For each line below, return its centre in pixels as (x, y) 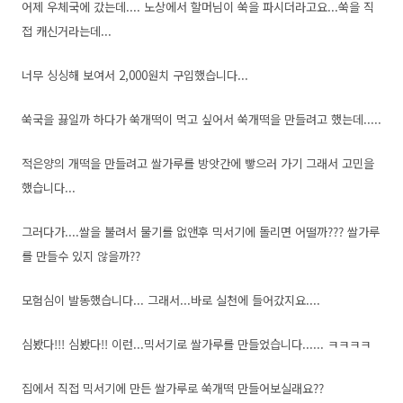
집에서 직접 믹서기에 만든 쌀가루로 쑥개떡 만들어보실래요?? (173, 388)
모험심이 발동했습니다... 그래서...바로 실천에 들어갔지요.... (171, 300)
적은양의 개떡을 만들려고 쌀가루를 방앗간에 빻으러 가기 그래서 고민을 (198, 163)
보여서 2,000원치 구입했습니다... (166, 75)
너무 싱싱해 (52, 75)
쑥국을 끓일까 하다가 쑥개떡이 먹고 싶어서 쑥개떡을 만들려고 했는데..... (201, 119)
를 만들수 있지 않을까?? (81, 256)
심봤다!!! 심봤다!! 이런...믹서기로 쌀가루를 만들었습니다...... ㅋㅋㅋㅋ (196, 344)
